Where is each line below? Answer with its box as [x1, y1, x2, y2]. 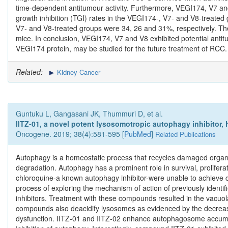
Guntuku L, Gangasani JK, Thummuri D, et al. [16, 108, 163, 119]
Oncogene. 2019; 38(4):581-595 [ [16, 129, 124, 139]
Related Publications [155, 129, 216, 139]
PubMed [124, 129, 151, 139]
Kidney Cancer [55, 67, 100, 77]
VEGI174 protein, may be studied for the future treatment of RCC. [16, 43, 227, 54]
